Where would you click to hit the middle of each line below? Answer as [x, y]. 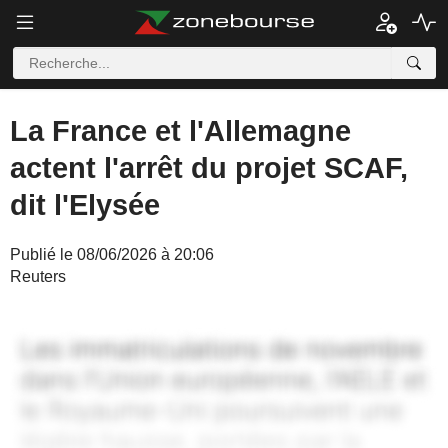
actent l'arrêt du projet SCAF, [209, 168]
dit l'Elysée [85, 205]
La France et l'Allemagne [180, 131]
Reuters [38, 276]
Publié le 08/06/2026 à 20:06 [112, 254]
